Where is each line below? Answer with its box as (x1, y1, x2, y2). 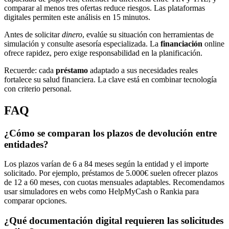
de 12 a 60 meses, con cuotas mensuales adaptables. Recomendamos (4, 178, 224, 187)
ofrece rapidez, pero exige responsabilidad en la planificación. (4, 48, 202, 57)
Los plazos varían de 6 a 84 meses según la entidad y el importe (4, 159, 209, 169)
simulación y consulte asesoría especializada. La (4, 39, 161, 48)
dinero (62, 30, 82, 39)
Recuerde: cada (4, 65, 56, 75)
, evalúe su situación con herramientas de (82, 30, 214, 39)
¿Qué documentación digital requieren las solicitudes (4, 215, 223, 226)
